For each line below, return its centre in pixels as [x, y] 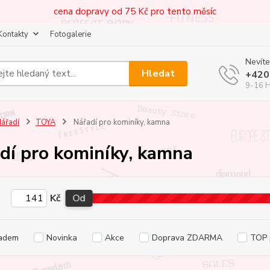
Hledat [159, 73]
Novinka [61, 238]
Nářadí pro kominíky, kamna [121, 122]
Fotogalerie [71, 34]
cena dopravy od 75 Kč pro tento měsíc [135, 11]
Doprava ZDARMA [187, 238]
